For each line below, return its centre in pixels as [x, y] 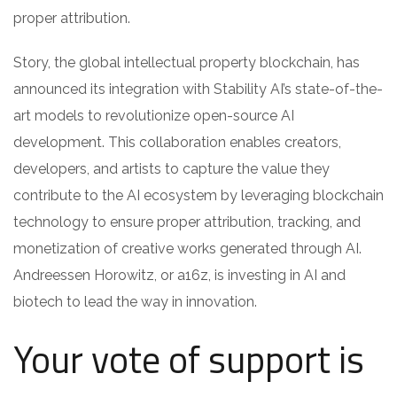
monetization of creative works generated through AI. [187, 248]
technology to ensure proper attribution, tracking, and [187, 222]
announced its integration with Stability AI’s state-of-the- [198, 89]
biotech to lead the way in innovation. [135, 301]
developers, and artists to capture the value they [171, 168]
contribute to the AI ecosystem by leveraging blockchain [198, 195]
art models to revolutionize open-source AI [154, 115]
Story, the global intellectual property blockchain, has [187, 62]
